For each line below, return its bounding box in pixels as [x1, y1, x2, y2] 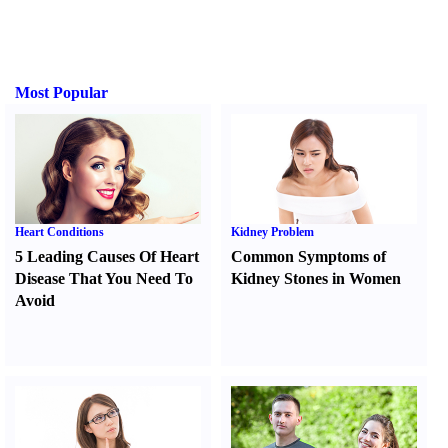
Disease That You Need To [15, 270, 193, 287]
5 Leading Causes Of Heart [15, 248, 199, 265]
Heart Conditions [15, 225, 104, 239]
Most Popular [15, 84, 108, 101]
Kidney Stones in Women [231, 270, 402, 287]
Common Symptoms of [231, 248, 387, 265]
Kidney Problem [231, 225, 315, 239]
